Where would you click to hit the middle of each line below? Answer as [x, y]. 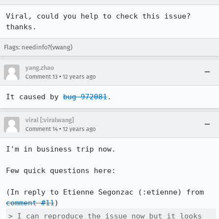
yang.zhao [40, 68]
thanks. [21, 27]
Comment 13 [42, 77]
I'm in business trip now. [61, 149]
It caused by [34, 97]
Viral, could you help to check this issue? [98, 16]
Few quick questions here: [61, 171]
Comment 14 [42, 129]
